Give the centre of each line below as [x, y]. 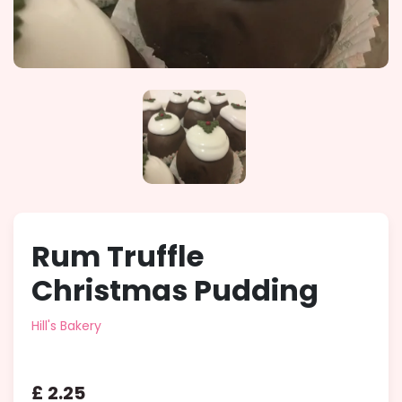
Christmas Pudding [175, 290]
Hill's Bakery [66, 326]
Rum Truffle [118, 256]
